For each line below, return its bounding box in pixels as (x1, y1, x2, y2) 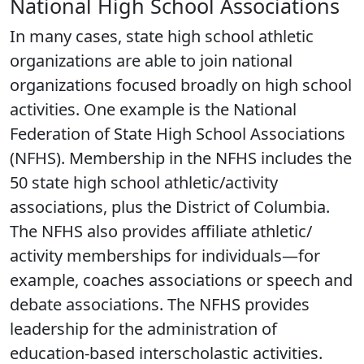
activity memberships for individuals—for (10, 245, 320, 266)
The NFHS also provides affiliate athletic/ (10, 220, 312, 242)
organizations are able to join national (10, 50, 292, 71)
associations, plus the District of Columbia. (10, 196, 330, 218)
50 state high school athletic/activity (10, 171, 278, 193)
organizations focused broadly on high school (10, 74, 352, 96)
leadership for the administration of (10, 318, 277, 340)
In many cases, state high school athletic (10, 25, 314, 47)
